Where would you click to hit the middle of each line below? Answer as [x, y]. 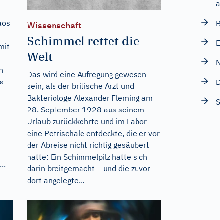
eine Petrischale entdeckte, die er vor [93, 133]
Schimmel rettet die [83, 41]
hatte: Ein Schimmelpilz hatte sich [87, 156]
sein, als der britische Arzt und [80, 86]
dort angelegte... [55, 180]
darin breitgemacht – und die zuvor [88, 168]
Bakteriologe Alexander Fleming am [90, 97]
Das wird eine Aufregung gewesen [86, 74]
